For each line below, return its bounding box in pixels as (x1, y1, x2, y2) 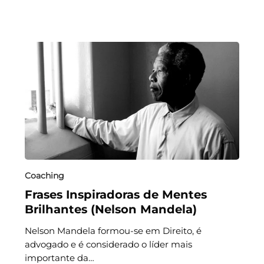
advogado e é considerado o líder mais (24, 238, 192, 250)
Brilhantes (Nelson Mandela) (24, 202, 197, 216)
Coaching (24, 170, 64, 181)
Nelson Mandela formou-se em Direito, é (24, 225, 202, 236)
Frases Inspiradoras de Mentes (24, 187, 207, 202)
